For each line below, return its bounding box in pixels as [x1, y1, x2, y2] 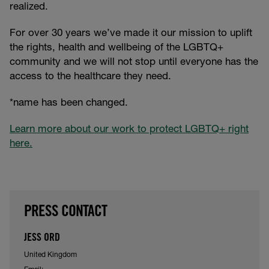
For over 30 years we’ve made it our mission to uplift [10, 28, 252, 39]
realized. [10, 2, 48, 13]
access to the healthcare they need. [10, 71, 171, 82]
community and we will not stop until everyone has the [10, 57, 258, 68]
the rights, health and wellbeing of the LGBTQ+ [10, 43, 223, 53]
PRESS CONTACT [24, 204, 107, 220]
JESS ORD [24, 232, 60, 244]
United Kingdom [24, 251, 77, 259]
